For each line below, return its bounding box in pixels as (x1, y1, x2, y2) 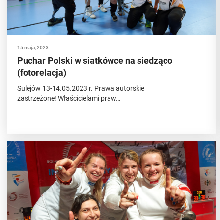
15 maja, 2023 (17, 45, 49, 50)
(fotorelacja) (17, 67, 66, 78)
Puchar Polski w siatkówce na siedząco (17, 55, 172, 66)
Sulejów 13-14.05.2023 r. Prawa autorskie (17, 84, 144, 92)
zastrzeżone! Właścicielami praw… (17, 94, 120, 102)
